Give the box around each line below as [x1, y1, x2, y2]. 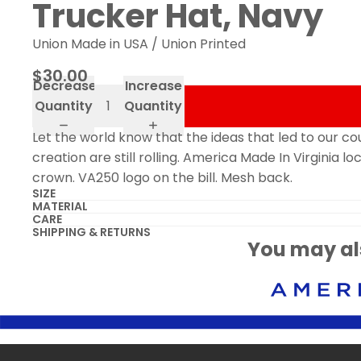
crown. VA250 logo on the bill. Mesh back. [32, 168, 293, 187]
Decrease [33, 77, 97, 96]
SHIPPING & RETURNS [32, 223, 151, 240]
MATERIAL [32, 197, 88, 214]
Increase [124, 77, 182, 96]
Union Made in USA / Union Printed [32, 34, 246, 53]
